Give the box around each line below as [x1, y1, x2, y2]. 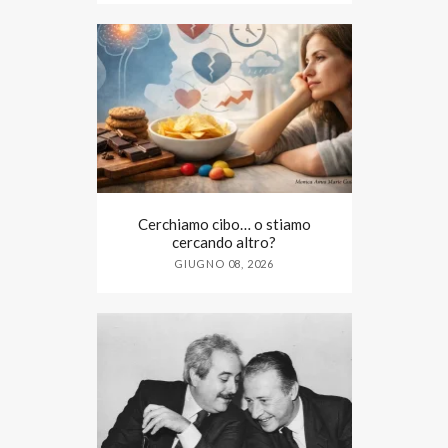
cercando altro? [172, 233, 276, 252]
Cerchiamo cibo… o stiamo [137, 215, 311, 234]
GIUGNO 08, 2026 [174, 257, 274, 271]
